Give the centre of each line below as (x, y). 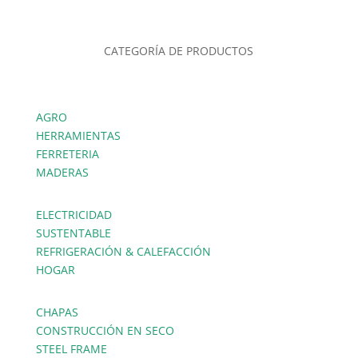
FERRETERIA (67, 154)
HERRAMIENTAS (78, 136)
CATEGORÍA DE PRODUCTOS (179, 51)
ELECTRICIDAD (74, 215)
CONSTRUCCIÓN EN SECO (105, 331)
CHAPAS (57, 312)
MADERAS (62, 173)
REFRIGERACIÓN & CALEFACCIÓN (123, 252)
